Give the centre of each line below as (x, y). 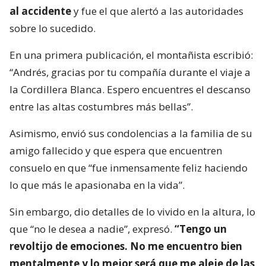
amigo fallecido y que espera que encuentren (116, 151)
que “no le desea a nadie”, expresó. (92, 229)
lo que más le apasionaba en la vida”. (97, 185)
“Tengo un (201, 229)
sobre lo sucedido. (53, 28)
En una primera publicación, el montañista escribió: (131, 55)
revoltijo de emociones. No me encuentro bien (126, 246)
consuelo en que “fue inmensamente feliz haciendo (129, 168)
